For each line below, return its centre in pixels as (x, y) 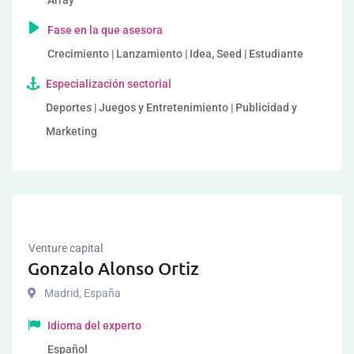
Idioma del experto (94, 326)
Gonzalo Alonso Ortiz (113, 268)
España (101, 293)
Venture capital (66, 248)
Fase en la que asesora (105, 30)
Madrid (62, 293)
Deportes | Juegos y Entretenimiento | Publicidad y (172, 107)
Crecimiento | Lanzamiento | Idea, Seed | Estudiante (175, 54)
